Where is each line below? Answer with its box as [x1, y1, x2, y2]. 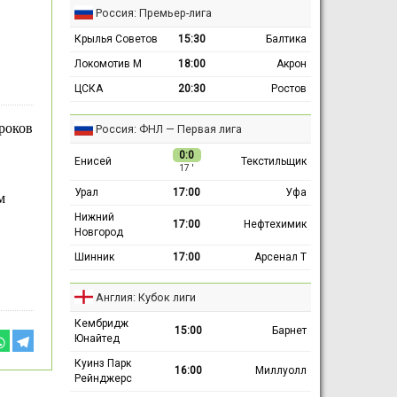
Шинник [74, 250, 114, 263]
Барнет [271, 323, 307, 337]
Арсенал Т [253, 250, 307, 263]
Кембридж [74, 316, 128, 330]
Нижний [74, 210, 114, 223]
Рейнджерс [74, 371, 132, 385]
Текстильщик [240, 154, 307, 167]
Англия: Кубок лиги [95, 290, 196, 304]
